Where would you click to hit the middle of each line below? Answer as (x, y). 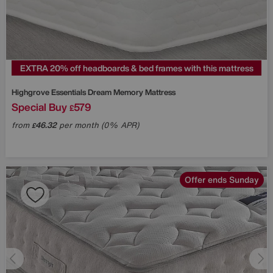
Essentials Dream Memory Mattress (113, 92)
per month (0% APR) (98, 125)
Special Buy (39, 107)
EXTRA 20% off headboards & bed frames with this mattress (136, 68)
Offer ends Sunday (222, 179)
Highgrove (31, 92)
